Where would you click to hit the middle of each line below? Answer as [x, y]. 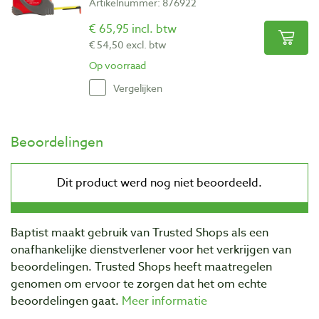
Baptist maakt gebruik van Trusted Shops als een [140, 233]
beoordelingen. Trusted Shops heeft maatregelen [141, 267]
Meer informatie [164, 302]
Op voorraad [117, 66]
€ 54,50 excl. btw [128, 45]
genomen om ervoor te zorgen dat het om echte [139, 284]
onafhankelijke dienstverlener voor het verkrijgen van [151, 250]
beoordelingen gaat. [66, 302]
